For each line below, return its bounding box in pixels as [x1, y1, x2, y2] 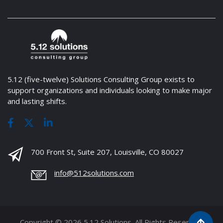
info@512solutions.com [54, 167, 134, 178]
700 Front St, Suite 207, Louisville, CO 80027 [31, 146, 184, 157]
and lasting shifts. [7, 96, 67, 107]
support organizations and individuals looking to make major [7, 85, 212, 96]
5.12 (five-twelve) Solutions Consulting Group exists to [7, 74, 195, 85]
